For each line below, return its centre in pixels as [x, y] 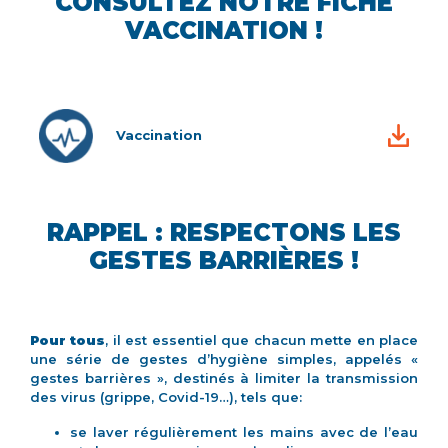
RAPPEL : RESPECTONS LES [224, 232]
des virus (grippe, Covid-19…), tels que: [166, 396]
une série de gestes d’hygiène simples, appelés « [224, 358]
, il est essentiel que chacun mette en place [262, 339]
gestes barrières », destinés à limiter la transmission [224, 377]
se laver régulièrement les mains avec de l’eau [244, 431]
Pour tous [68, 339]
